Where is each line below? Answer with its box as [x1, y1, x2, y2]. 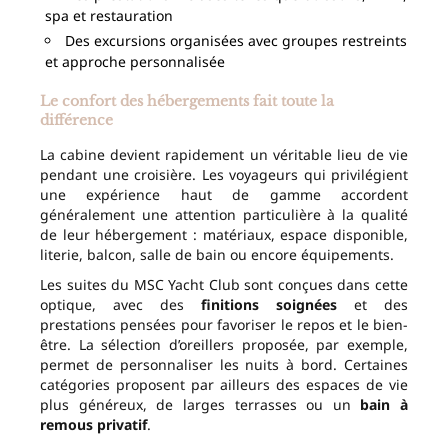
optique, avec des [40, 295, 201, 315]
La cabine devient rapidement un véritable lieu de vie [40, 145, 408, 165]
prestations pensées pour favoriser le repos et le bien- [40, 315, 408, 335]
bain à [360, 395, 408, 415]
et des [337, 295, 408, 315]
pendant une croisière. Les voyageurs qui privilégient [40, 165, 408, 185]
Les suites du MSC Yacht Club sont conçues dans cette [40, 275, 408, 295]
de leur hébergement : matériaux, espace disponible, [40, 225, 408, 245]
